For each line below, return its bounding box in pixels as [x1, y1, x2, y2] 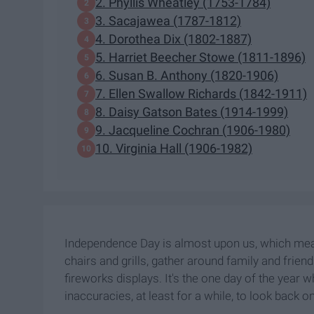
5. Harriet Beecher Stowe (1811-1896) [95, 50, 306, 65]
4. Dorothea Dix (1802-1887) [95, 32, 252, 47]
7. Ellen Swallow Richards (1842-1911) [95, 86, 307, 102]
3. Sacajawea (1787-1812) [95, 13, 241, 29]
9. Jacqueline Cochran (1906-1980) [95, 123, 290, 138]
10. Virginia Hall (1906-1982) [95, 141, 252, 156]
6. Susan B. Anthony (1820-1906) [95, 68, 278, 83]
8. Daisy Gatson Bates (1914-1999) [95, 104, 288, 120]
